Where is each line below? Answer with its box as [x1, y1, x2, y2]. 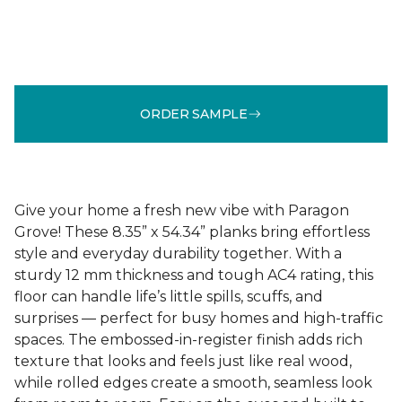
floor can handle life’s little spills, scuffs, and [14, 288, 323, 305]
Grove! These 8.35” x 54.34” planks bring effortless [14, 223, 370, 240]
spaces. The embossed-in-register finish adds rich [14, 331, 363, 348]
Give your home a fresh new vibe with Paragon [14, 202, 349, 219]
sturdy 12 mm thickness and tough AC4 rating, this [14, 267, 373, 284]
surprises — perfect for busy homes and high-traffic [14, 310, 383, 327]
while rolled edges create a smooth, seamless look [14, 374, 372, 391]
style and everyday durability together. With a [14, 245, 342, 262]
